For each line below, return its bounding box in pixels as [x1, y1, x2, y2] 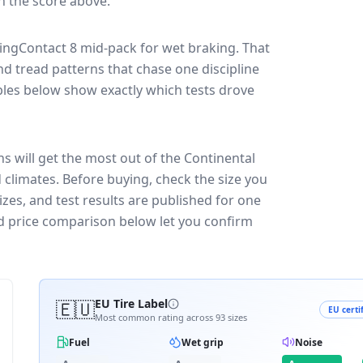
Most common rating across [95, 311, 216, 323]
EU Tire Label [95, 296, 168, 311]
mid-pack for [77, 39, 162, 57]
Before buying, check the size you [62, 170, 267, 188]
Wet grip [181, 335, 224, 349]
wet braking [162, 39, 236, 57]
